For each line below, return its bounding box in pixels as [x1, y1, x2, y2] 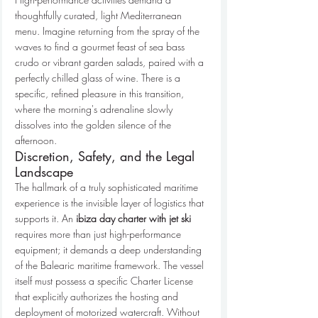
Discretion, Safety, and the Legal [15, 148, 199, 165]
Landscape [15, 163, 73, 181]
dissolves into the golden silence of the [15, 118, 174, 132]
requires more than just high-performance [15, 227, 184, 241]
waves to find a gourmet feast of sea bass [15, 40, 187, 54]
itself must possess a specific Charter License [15, 274, 196, 288]
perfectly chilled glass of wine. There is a [15, 71, 183, 85]
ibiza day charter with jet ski [76, 212, 191, 226]
